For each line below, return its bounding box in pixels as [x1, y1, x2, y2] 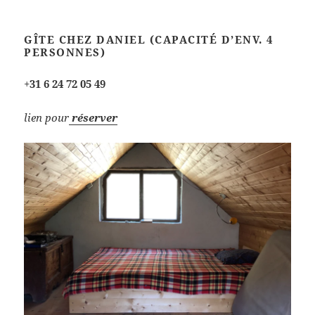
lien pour [24, 110, 70, 125]
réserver [72, 110, 118, 125]
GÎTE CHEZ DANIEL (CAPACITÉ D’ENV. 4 [24, 32, 274, 47]
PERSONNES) [24, 45, 106, 60]
